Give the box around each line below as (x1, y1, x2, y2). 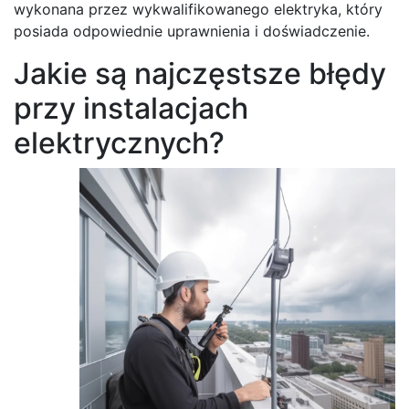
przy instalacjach (14, 89, 248, 126)
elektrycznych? (14, 124, 225, 161)
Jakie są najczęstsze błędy (14, 55, 386, 91)
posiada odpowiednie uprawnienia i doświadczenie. (14, 21, 370, 40)
